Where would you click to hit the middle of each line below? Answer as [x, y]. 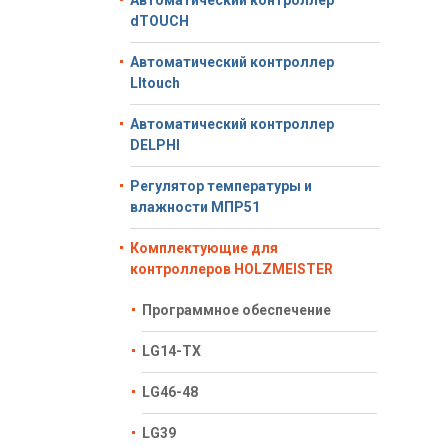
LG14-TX [171, 351]
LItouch [155, 83]
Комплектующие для [204, 248]
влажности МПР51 [195, 207]
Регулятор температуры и [221, 186]
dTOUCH [159, 21]
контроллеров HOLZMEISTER [231, 269]
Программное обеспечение [236, 310]
